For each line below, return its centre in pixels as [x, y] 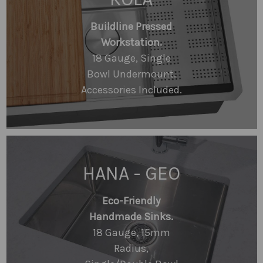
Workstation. [131, 42]
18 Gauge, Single [131, 58]
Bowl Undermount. [131, 74]
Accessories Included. [131, 90]
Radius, [131, 248]
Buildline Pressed [131, 26]
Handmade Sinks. [131, 216]
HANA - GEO [131, 173]
